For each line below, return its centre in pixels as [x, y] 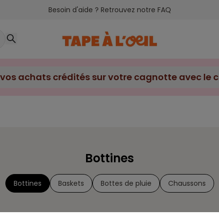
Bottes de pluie [126, 183]
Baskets [71, 183]
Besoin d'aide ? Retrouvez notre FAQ [109, 10]
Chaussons [187, 183]
